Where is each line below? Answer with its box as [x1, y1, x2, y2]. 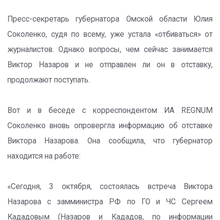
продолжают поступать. [7, 76, 90, 84]
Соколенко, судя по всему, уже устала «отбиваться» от [7, 30, 213, 39]
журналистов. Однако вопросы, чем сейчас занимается [7, 45, 213, 54]
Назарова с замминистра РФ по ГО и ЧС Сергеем [7, 197, 213, 206]
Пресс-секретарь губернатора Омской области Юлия [7, 15, 213, 24]
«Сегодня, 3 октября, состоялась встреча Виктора [7, 182, 213, 191]
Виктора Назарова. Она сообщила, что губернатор [7, 137, 213, 145]
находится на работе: [7, 152, 81, 161]
